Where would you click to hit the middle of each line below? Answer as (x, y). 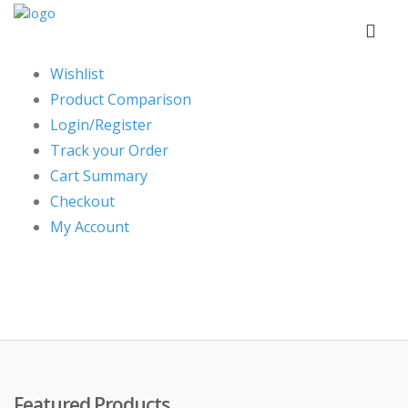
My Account (90, 226)
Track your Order (109, 150)
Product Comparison (121, 99)
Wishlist (77, 73)
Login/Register (101, 124)
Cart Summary (99, 175)
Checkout (82, 201)
